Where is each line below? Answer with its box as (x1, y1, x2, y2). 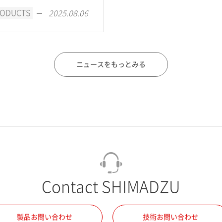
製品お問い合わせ (17, 213, 72, 221)
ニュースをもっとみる (76, 61, 146, 68)
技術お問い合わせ (143, 213, 198, 221)
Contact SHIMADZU (42, 179, 180, 195)
